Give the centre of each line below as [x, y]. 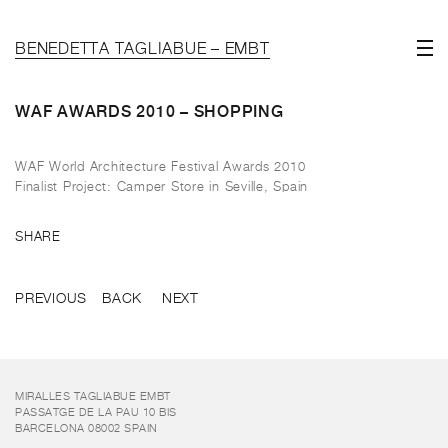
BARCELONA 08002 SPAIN [86, 428]
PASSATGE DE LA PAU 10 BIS [96, 412]
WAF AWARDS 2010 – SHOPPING [149, 111]
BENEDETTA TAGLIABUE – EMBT [142, 50]
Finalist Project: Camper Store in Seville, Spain [161, 187]
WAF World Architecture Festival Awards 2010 [160, 167]
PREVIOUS [51, 299]
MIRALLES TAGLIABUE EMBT [93, 396]
